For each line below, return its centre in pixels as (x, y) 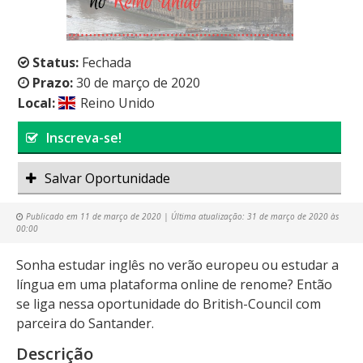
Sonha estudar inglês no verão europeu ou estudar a (177, 265)
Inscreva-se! (84, 137)
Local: (37, 102)
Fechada (105, 62)
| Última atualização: (204, 216)
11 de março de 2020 (121, 216)
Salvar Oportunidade (108, 178)
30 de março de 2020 (139, 82)
